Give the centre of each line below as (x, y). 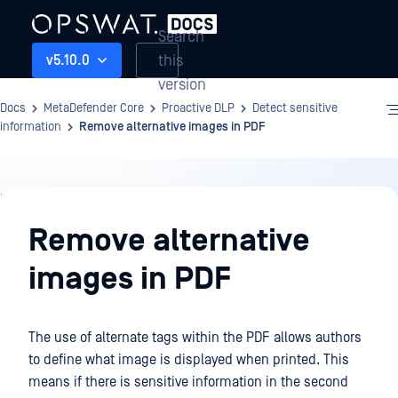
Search (181, 36)
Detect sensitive (295, 108)
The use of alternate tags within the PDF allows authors (195, 338)
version (182, 84)
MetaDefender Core (94, 108)
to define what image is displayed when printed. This (189, 360)
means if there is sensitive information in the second (188, 382)
